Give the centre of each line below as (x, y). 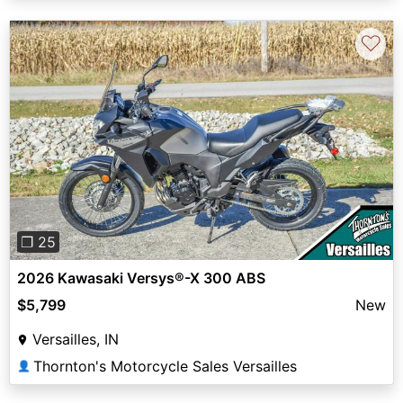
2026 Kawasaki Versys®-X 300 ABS (141, 278)
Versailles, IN (76, 339)
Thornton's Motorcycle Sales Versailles (165, 366)
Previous (67, 151)
